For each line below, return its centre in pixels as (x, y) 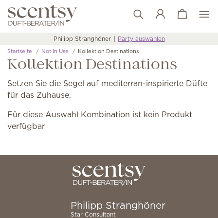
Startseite (20, 51)
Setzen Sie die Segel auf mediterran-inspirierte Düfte (107, 83)
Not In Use (55, 51)
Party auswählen (141, 38)
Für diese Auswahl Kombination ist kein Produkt (100, 114)
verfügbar (26, 126)
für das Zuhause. (39, 95)
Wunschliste (189, 20)
